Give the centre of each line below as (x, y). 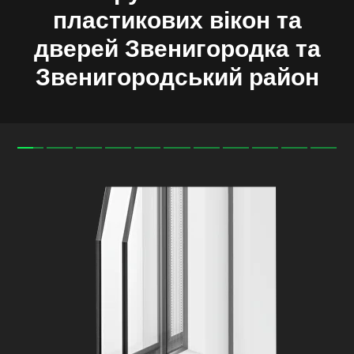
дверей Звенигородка (161, 48)
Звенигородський (139, 77)
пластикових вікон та (177, 20)
